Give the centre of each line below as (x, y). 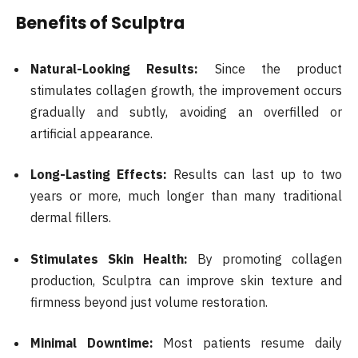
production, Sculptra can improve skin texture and (186, 280)
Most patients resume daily (248, 343)
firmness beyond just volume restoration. (149, 302)
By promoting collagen (265, 259)
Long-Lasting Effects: (99, 175)
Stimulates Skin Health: (109, 259)
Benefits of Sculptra (100, 22)
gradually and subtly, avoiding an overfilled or (186, 111)
